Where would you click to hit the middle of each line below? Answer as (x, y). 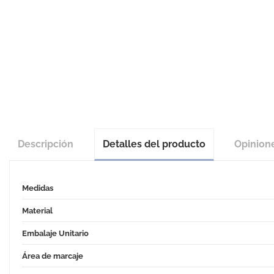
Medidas (37, 188)
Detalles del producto (154, 144)
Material (37, 210)
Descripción (46, 144)
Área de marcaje (52, 256)
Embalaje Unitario (55, 233)
